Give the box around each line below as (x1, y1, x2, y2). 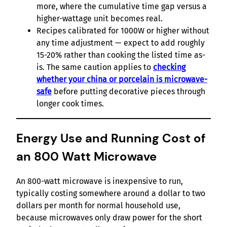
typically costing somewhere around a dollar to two (16, 188, 205, 199)
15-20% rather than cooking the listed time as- (36, 50, 205, 60)
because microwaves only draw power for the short (16, 213, 202, 223)
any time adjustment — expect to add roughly (36, 37, 205, 48)
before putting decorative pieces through (52, 86, 205, 96)
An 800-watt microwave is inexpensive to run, (16, 176, 183, 186)
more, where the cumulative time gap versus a (36, 1, 207, 11)
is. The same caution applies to (36, 62, 153, 72)
